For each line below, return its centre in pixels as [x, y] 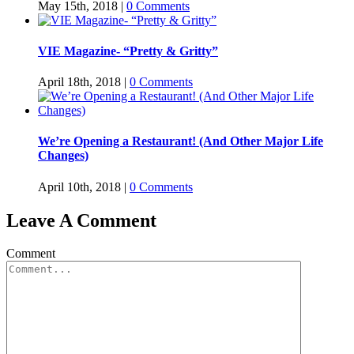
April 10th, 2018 [79, 186]
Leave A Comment [81, 220]
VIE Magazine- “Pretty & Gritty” [128, 51]
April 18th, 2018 [79, 82]
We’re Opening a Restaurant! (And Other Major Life [181, 141]
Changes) [63, 156]
